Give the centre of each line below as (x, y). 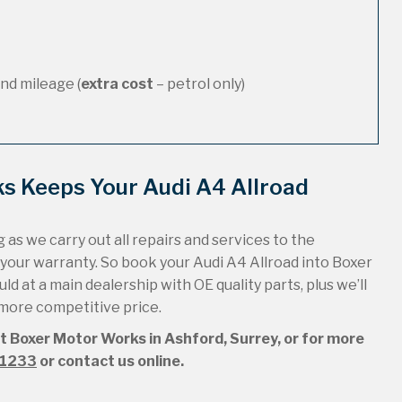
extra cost (117, 84)
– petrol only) (199, 84)
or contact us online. (110, 361)
